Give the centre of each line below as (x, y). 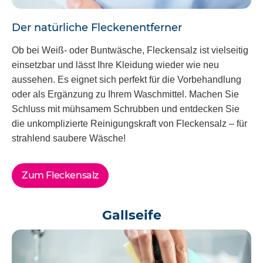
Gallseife (131, 215)
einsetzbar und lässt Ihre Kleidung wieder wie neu (115, 65)
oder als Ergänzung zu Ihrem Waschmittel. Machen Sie (125, 94)
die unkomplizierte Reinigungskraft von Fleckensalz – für (129, 123)
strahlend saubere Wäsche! (69, 138)
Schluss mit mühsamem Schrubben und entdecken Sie (126, 109)
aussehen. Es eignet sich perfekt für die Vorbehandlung (127, 79)
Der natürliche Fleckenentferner (97, 28)
